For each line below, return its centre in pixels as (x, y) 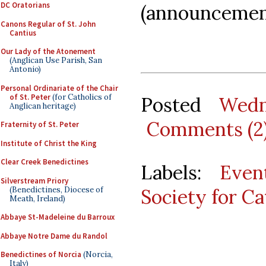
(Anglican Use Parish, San (56, 60)
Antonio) (25, 69)
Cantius (23, 33)
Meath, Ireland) (37, 198)
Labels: (180, 172)
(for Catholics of (81, 97)
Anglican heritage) (43, 106)
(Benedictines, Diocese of (56, 189)
